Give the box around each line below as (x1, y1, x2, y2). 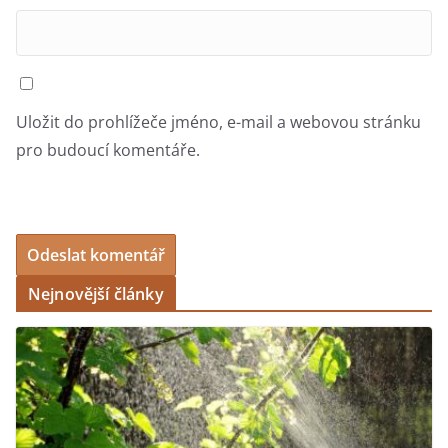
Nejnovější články (28, 283, 164, 306)
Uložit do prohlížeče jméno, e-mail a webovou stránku (16, 111, 421, 134)
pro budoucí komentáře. (16, 139, 200, 162)
